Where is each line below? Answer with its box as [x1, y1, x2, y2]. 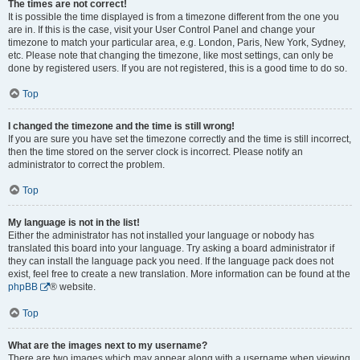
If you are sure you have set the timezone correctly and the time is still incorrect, [8, 133, 351, 145]
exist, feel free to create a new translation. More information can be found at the [8, 268, 350, 280]
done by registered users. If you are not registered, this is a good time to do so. [8, 63, 347, 74]
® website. [50, 281, 96, 292]
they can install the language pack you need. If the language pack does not [8, 256, 333, 267]
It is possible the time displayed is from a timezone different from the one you [8, 11, 339, 22]
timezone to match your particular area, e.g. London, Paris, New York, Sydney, [8, 37, 346, 48]
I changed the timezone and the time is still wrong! [8, 121, 235, 132]
